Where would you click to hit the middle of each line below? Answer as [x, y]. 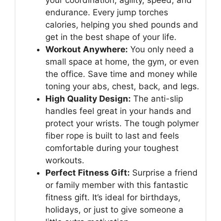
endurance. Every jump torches [107, 13]
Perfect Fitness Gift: [88, 173]
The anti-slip [157, 99]
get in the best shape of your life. [111, 37]
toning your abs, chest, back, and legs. [122, 87]
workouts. [65, 161]
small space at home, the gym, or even [122, 62]
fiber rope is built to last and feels [112, 136]
